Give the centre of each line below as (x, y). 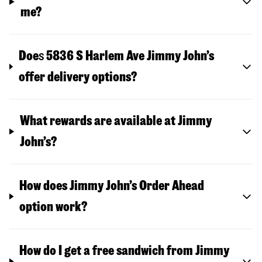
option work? (54, 206)
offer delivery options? (77, 77)
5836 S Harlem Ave (95, 56)
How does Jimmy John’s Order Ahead (112, 185)
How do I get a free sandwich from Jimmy (125, 250)
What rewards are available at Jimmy (116, 120)
